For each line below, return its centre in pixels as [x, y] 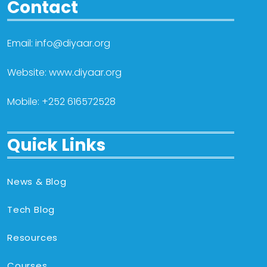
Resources [33, 238]
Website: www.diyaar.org [64, 73]
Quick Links [56, 145]
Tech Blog [31, 210]
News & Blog [37, 182]
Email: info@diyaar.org [59, 44]
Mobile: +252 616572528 [61, 102]
